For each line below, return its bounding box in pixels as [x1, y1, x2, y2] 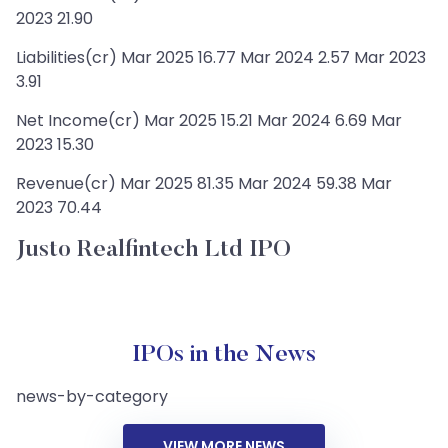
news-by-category [16, 385, 168, 408]
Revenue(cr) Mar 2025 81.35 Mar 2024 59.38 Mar [16, 172, 392, 195]
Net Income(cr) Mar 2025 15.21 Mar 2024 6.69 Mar [16, 109, 402, 132]
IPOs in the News [132, 343, 316, 367]
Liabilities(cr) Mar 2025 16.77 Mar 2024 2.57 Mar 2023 [16, 46, 426, 69]
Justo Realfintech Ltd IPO [16, 238, 291, 262]
